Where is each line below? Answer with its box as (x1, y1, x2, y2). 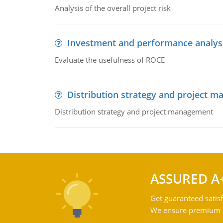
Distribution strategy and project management (54, 107, 213, 116)
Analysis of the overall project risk (54, 3, 171, 13)
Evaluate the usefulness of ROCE (54, 55, 165, 65)
